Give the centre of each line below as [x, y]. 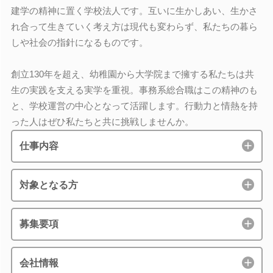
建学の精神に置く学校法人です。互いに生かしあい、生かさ [134, 11]
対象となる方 [48, 185]
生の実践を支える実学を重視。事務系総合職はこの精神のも [134, 90]
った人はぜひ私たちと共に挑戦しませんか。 [102, 122]
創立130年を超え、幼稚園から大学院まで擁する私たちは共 [132, 74]
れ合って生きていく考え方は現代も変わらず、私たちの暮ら [134, 27]
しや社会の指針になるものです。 [79, 42]
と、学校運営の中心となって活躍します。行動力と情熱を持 [134, 106]
